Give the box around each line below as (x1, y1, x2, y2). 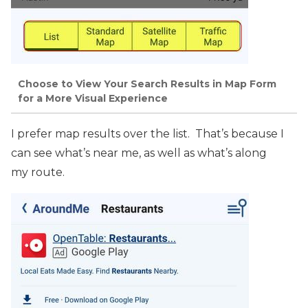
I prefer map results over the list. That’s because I (11, 127, 284, 141)
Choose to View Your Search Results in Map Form (18, 77, 276, 90)
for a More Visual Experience (18, 91, 168, 104)
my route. (11, 166, 65, 179)
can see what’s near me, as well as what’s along (11, 146, 267, 160)
